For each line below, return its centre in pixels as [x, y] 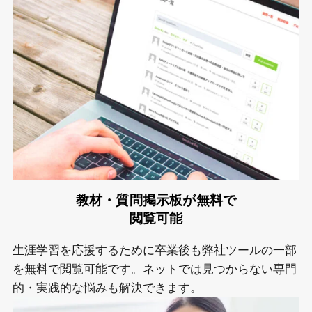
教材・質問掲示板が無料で [156, 201]
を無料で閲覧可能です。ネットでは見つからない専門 [154, 269]
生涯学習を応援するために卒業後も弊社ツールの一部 [154, 250]
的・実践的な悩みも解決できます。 [107, 288]
